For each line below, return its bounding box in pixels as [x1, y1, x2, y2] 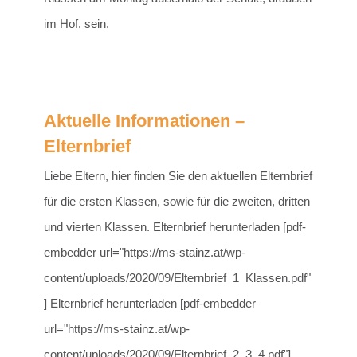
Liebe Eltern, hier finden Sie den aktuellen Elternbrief [44, 169, 312, 183]
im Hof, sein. [44, 17, 109, 31]
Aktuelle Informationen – [44, 111, 245, 131]
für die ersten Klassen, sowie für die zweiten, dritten [44, 194, 310, 209]
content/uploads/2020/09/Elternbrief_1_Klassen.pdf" [44, 271, 311, 285]
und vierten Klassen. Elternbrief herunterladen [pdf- [44, 220, 306, 234]
